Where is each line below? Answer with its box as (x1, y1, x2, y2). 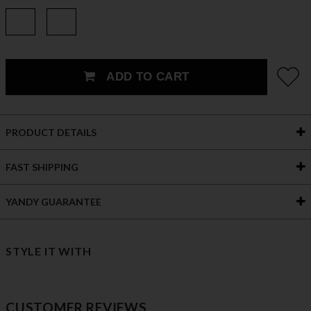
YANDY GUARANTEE (6, 196, 101, 208)
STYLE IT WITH (6, 244, 92, 258)
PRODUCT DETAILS (6, 126, 96, 139)
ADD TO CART (102, 70, 190, 84)
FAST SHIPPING (6, 161, 78, 174)
